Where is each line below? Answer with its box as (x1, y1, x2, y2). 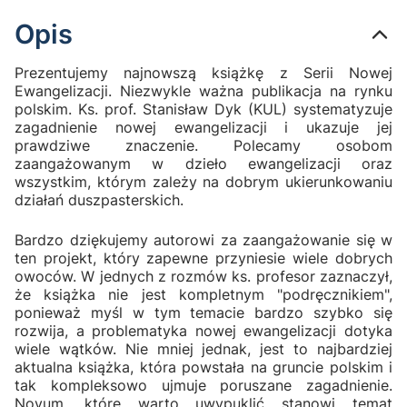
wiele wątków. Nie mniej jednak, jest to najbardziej (15, 339, 392, 358)
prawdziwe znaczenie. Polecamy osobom (15, 135, 392, 154)
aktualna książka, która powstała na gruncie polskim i (15, 357, 392, 376)
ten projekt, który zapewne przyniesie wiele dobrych (15, 248, 392, 267)
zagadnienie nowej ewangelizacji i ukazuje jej (15, 117, 392, 136)
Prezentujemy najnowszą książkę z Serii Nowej (15, 63, 392, 82)
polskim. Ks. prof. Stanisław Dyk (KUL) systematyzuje (15, 99, 392, 118)
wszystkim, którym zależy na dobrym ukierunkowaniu (15, 172, 392, 191)
